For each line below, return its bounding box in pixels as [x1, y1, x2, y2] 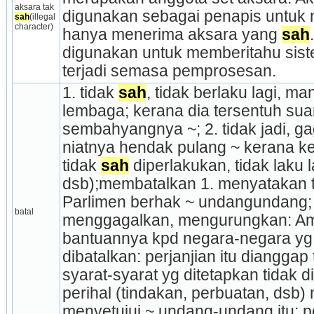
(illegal [29, 11, 55, 22]
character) [14, 21, 53, 32]
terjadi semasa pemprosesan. [62, 62, 276, 80]
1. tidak [62, 83, 118, 102]
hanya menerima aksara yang [62, 25, 282, 43]
